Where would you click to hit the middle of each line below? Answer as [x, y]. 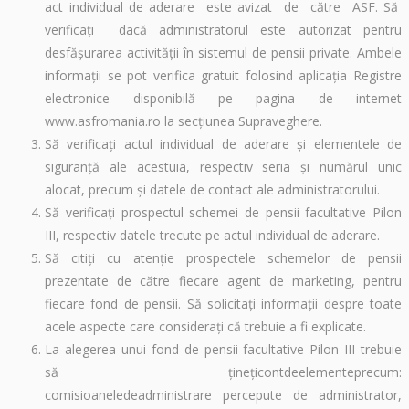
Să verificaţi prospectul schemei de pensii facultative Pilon [223, 213]
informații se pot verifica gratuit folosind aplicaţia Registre [223, 76]
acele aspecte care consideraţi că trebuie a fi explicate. [206, 327]
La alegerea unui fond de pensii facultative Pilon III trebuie [223, 350]
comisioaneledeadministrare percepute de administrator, [223, 395]
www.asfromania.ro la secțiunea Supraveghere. [184, 121]
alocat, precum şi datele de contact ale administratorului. [213, 190]
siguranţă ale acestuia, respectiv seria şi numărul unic [223, 167]
